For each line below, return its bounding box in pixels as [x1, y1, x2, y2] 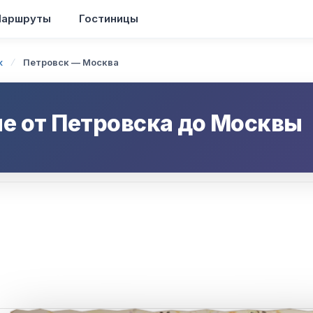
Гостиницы [79, 12, 138, 25]
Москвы [210, 110, 303, 137]
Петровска [51, 110, 173, 137]
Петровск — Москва [23, 57, 119, 68]
